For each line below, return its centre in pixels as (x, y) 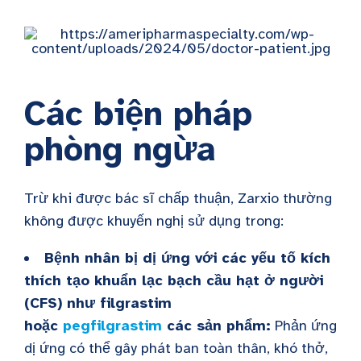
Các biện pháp (138, 114)
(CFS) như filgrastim (98, 303)
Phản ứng (304, 326)
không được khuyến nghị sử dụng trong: (154, 221)
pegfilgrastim (112, 326)
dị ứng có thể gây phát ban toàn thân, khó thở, (176, 348)
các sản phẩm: (216, 326)
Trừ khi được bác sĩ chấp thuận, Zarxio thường (178, 198)
